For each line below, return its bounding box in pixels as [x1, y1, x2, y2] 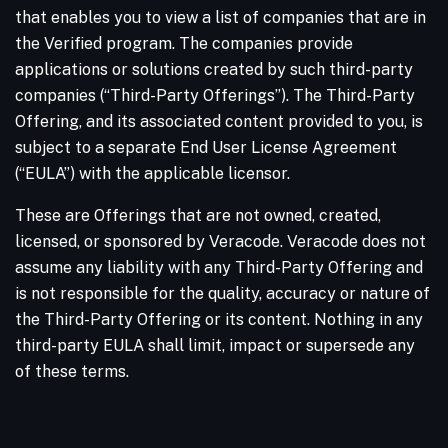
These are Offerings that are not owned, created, [15, 205, 381, 225]
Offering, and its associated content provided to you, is [15, 111, 423, 131]
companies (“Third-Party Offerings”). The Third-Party [15, 85, 415, 105]
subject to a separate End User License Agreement [15, 137, 397, 157]
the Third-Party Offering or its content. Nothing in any [15, 309, 423, 329]
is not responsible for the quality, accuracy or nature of [15, 283, 430, 303]
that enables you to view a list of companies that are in [15, 7, 426, 27]
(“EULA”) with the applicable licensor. [15, 163, 290, 183]
